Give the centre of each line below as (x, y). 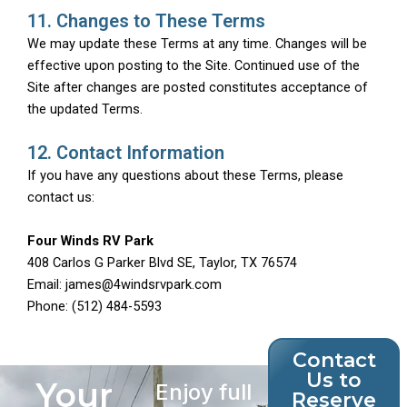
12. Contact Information (126, 153)
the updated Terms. (85, 109)
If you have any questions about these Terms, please (185, 176)
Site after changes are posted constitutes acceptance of (198, 87)
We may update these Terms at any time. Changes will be (197, 43)
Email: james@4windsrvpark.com (124, 284)
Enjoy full (203, 392)
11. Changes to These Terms (146, 20)
